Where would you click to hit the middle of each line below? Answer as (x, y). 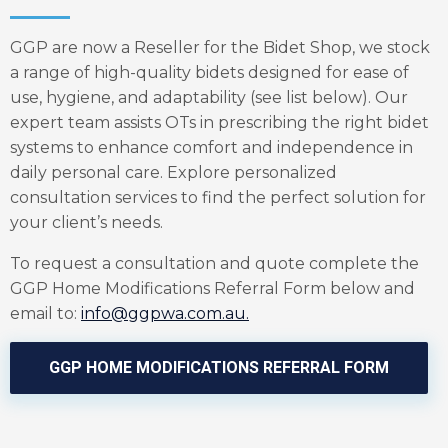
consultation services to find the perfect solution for (218, 197)
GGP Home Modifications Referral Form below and (212, 288)
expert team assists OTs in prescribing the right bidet (219, 122)
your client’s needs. (86, 222)
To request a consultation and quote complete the (214, 263)
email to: (43, 313)
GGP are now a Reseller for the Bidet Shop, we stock (220, 47)
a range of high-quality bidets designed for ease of (209, 72)
